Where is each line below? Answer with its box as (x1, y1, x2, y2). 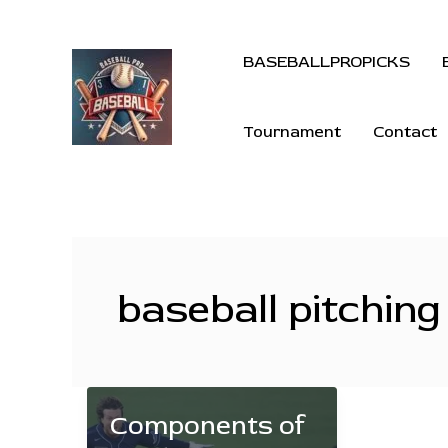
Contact (373, 122, 437, 142)
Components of (109, 409, 305, 442)
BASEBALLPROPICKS (243, 52, 410, 72)
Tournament (243, 122, 341, 142)
